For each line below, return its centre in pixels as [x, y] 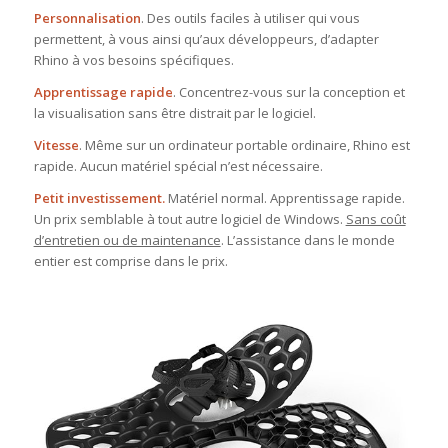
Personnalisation [87, 18]
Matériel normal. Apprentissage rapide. [286, 198]
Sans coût [375, 219]
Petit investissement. [100, 198]
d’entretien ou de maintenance [127, 240]
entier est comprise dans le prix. [130, 261]
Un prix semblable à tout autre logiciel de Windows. [189, 219]
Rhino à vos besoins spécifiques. [133, 60]
